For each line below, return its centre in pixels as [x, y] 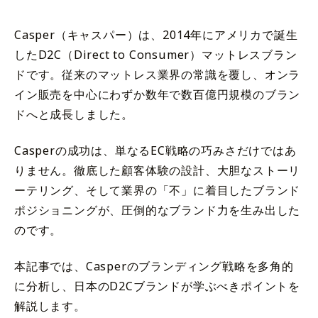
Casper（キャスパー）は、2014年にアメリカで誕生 [156, 35]
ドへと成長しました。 [74, 114]
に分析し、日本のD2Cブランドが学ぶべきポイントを [158, 286]
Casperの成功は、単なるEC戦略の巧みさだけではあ [155, 150]
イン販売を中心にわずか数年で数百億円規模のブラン [158, 94]
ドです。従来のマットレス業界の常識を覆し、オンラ [158, 75]
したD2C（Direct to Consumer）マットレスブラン [156, 55]
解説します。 [50, 306]
